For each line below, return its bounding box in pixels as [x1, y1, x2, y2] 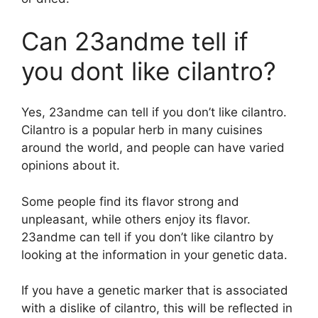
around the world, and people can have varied [21, 141, 285, 155]
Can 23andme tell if [21, 26, 248, 56]
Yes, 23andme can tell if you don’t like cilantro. [21, 105, 287, 120]
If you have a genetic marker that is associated [21, 283, 288, 298]
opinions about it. [21, 158, 120, 173]
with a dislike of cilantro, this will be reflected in [21, 301, 292, 316]
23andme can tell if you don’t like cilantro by [21, 229, 273, 244]
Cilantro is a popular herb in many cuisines [21, 123, 263, 138]
